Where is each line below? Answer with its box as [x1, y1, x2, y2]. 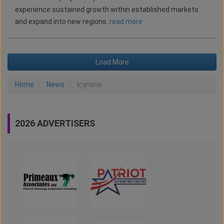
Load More [95, 58, 129, 66]
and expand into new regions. [15, 17, 109, 26]
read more [109, 17, 142, 26]
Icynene [77, 80, 102, 89]
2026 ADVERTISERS [15, 118, 95, 129]
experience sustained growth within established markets [15, 5, 198, 14]
